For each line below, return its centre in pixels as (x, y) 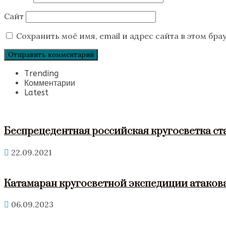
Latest (36, 92)
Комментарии (50, 83)
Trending (41, 73)
